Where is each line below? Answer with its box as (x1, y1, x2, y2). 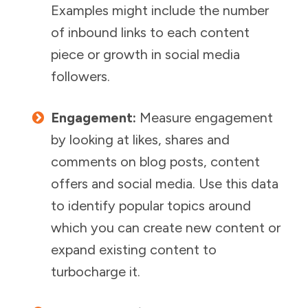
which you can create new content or (51, 219, 280, 236)
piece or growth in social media (51, 46, 240, 63)
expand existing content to (51, 241, 217, 258)
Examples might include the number (51, 2, 269, 19)
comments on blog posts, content (51, 153, 260, 170)
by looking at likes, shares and (51, 131, 230, 148)
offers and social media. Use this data (51, 175, 278, 192)
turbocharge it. (51, 263, 140, 280)
